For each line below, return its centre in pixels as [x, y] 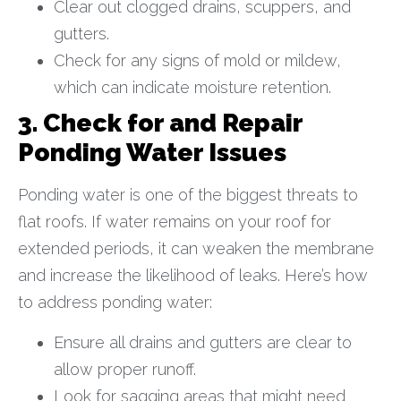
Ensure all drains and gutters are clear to [203, 342]
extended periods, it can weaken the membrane [196, 249]
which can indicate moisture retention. [192, 88]
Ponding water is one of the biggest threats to [188, 195]
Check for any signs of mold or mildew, [197, 61]
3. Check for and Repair [160, 124]
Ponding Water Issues [152, 153]
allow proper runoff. [125, 369]
